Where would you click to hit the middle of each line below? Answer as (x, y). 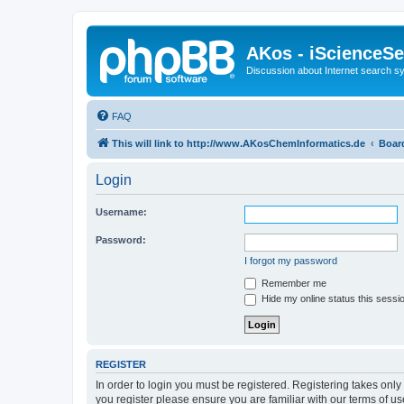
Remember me (293, 283)
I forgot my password (291, 260)
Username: (121, 211)
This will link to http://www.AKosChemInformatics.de (239, 143)
